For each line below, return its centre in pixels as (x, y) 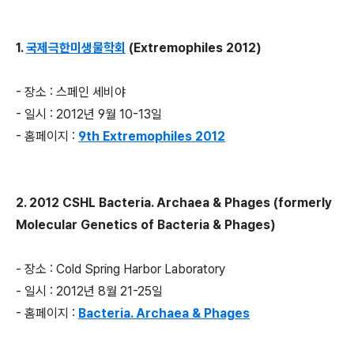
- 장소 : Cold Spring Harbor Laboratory (121, 269)
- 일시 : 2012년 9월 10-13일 (89, 114)
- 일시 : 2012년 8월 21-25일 (89, 291)
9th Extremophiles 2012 (152, 136)
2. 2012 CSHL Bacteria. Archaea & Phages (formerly (174, 203)
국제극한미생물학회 (76, 48)
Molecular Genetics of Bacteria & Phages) (146, 225)
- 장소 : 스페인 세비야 (71, 92)
